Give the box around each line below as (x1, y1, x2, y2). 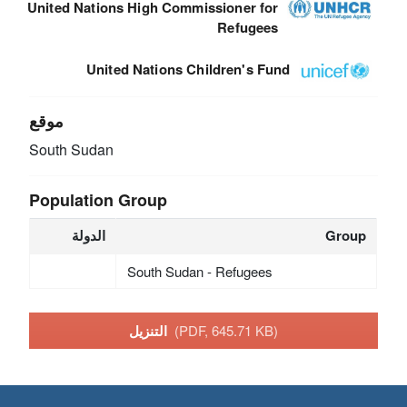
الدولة (72, 225, 106, 246)
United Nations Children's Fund (85, 59, 291, 79)
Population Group (29, 188, 168, 213)
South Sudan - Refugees (126, 262, 273, 282)
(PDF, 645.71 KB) (174, 320, 278, 340)
